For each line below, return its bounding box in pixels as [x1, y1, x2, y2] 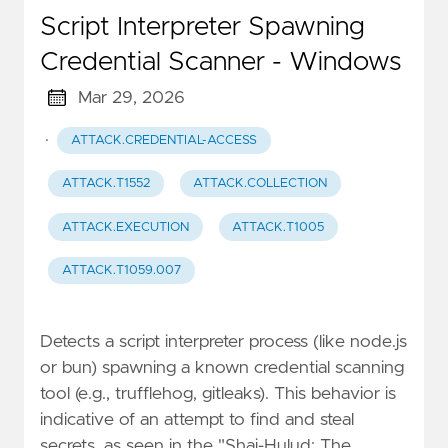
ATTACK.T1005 [232, 220, 325, 234]
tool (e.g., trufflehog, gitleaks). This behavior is [40, 384, 396, 403]
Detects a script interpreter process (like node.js [40, 332, 407, 351]
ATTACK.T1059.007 [61, 263, 181, 277]
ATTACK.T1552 [61, 177, 150, 191]
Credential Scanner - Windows [40, 48, 401, 75]
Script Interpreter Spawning [40, 13, 365, 40]
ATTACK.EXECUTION [61, 220, 189, 234]
